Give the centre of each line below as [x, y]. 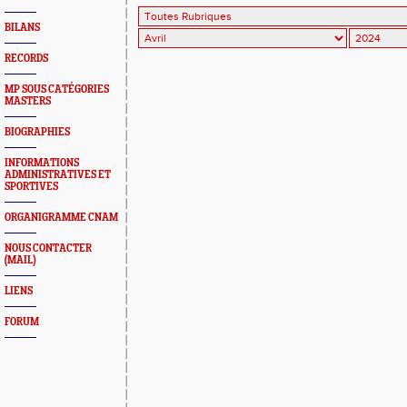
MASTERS [28, 101]
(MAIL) [20, 260]
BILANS [22, 28]
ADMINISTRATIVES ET [58, 175]
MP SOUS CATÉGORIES [57, 89]
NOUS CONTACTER [48, 248]
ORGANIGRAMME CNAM [61, 218]
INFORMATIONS [42, 163]
